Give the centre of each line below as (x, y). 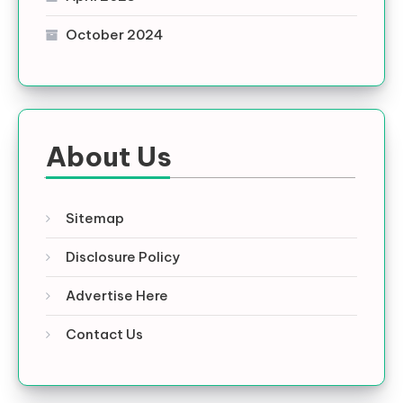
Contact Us (104, 334)
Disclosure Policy (123, 256)
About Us (109, 156)
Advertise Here (117, 295)
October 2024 (114, 34)
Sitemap (95, 218)
